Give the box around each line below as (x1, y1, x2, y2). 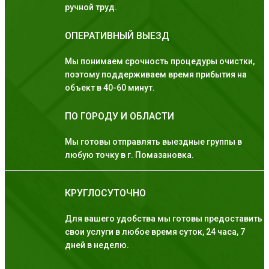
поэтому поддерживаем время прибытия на (65, 70, 247, 80)
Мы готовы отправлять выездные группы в (65, 137, 242, 147)
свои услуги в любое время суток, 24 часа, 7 (65, 227, 245, 237)
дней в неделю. (65, 240, 129, 250)
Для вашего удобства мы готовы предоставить (65, 214, 262, 224)
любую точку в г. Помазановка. (65, 150, 194, 160)
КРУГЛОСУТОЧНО (65, 187, 146, 199)
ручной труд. (65, 2, 117, 13)
